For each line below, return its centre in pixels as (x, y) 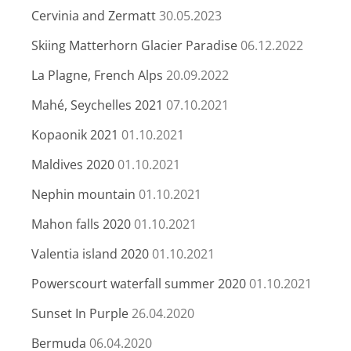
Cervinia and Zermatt (94, 15)
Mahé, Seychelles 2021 (97, 105)
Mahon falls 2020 (81, 224)
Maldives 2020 (73, 164)
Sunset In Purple (80, 313)
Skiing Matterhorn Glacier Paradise (134, 45)
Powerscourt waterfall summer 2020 (139, 283)
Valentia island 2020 (90, 253)
